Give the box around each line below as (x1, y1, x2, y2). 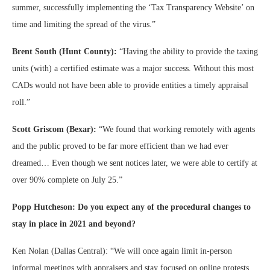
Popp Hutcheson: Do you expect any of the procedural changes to (12, 202, 251, 212)
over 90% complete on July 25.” (12, 175, 122, 184)
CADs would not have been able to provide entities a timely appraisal (12, 81, 248, 90)
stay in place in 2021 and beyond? (12, 219, 136, 228)
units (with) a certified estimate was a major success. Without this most (12, 64, 254, 73)
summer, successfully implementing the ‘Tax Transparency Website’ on (12, 3, 254, 12)
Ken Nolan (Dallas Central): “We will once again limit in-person (12, 246, 232, 256)
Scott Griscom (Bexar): (12, 125, 99, 134)
